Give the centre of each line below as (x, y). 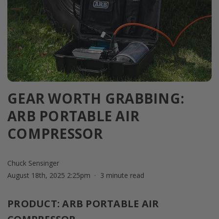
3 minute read (122, 175)
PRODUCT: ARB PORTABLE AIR (83, 203)
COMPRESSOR (55, 133)
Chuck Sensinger (33, 163)
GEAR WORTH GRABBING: (96, 98)
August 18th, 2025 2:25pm (49, 175)
